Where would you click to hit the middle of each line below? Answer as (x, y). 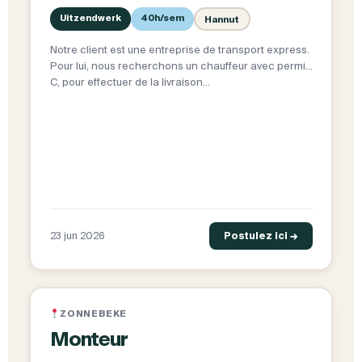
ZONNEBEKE (94, 314)
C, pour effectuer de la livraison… (130, 82)
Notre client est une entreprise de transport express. (179, 50)
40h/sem (162, 18)
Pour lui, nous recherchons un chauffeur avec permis (180, 66)
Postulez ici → (261, 236)
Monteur (88, 339)
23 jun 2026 (77, 236)
